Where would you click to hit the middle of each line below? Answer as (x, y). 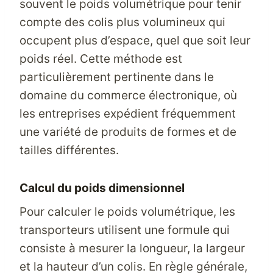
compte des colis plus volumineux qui (122, 22)
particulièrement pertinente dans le (117, 77)
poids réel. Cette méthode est (101, 58)
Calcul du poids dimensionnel (102, 188)
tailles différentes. (69, 150)
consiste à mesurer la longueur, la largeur (132, 248)
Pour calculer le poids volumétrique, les (127, 212)
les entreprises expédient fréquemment (128, 113)
